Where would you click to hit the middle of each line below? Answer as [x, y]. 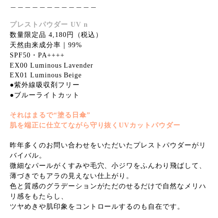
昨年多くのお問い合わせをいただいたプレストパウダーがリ [108, 145]
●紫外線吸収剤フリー [45, 85]
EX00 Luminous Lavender [52, 66]
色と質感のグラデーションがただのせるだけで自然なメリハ [108, 186]
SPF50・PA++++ [37, 55]
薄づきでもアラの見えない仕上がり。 [72, 176]
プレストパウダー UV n [49, 25]
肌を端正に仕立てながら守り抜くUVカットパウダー [95, 126]
